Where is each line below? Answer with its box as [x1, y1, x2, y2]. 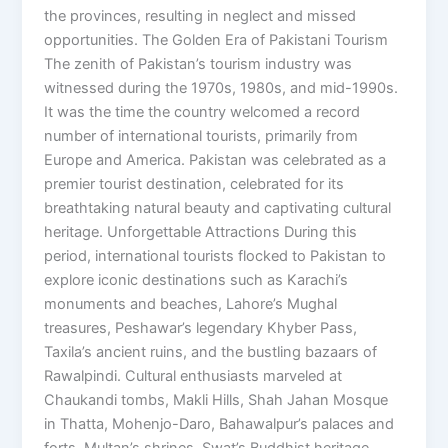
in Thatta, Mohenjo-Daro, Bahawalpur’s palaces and [44, 415, 395, 434]
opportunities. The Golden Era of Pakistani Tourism [44, 31, 389, 50]
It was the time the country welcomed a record [44, 103, 361, 122]
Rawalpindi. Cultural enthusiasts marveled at [44, 367, 343, 386]
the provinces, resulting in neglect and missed [44, 7, 357, 26]
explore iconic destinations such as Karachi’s [44, 271, 349, 290]
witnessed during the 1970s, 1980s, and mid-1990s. [44, 79, 399, 98]
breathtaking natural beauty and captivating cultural [44, 199, 392, 218]
